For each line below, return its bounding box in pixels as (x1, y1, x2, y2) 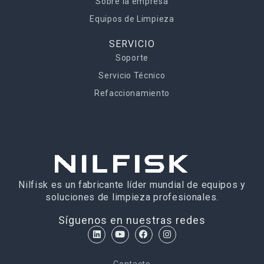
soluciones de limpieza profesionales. (45, 191, 219, 203)
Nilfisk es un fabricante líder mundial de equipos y (18, 179, 246, 190)
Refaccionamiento (94, 88, 170, 98)
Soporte (115, 52, 148, 62)
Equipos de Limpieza (90, 14, 174, 24)
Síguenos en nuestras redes (58, 213, 206, 226)
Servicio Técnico (98, 70, 166, 80)
